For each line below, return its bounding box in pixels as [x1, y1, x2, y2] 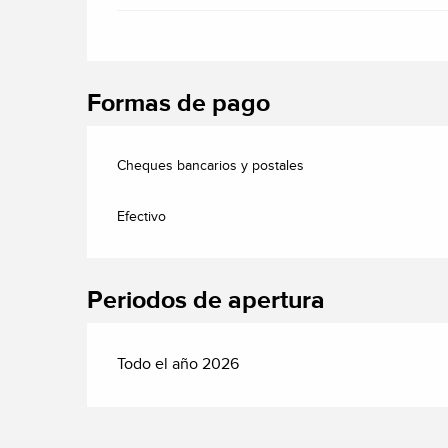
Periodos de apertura [87, 284, 326, 316]
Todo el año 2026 [117, 354, 240, 374]
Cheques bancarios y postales [117, 157, 305, 174]
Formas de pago [87, 87, 271, 119]
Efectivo [117, 208, 167, 225]
